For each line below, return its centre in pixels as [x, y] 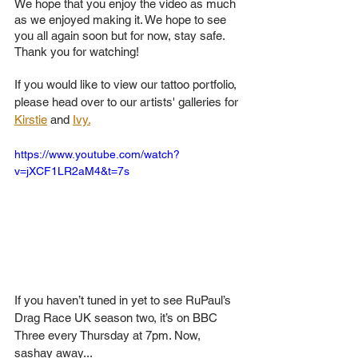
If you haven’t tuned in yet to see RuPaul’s [124, 300]
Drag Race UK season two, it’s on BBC [117, 318]
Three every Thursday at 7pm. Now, [109, 336]
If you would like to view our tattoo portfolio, [127, 85]
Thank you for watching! [77, 52]
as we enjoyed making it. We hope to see [122, 20]
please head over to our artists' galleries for [128, 102]
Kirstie [31, 120]
